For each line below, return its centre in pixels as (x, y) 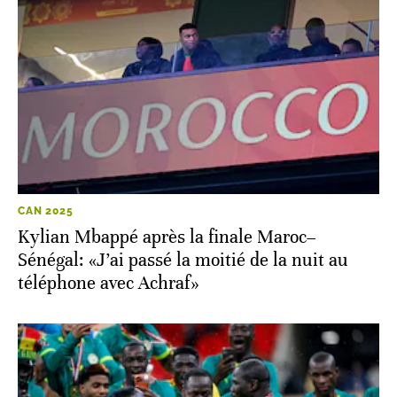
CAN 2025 (46, 211)
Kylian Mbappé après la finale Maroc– (167, 237)
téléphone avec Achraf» (109, 284)
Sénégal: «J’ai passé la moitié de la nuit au (183, 261)
